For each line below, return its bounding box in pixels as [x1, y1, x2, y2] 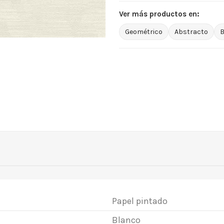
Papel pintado [112, 195, 167, 206]
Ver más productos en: [118, 9, 199, 18]
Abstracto [174, 27, 208, 36]
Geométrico [124, 27, 162, 36]
